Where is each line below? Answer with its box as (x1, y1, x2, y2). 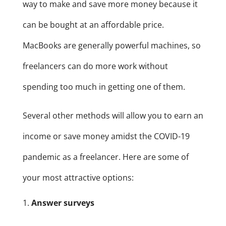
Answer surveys (31, 197, 94, 209)
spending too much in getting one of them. (22, 81, 185, 93)
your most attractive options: (22, 172, 134, 184)
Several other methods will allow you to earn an (22, 110, 203, 122)
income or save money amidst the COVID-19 (22, 131, 190, 142)
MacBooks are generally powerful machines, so (22, 40, 201, 51)
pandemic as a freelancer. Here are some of (22, 151, 189, 163)
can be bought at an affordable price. (22, 19, 164, 31)
